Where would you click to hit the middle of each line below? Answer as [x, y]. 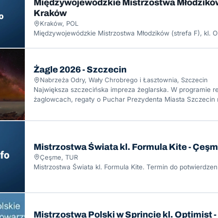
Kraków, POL [59, 24]
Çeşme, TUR [59, 157]
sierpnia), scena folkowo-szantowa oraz [96, 109]
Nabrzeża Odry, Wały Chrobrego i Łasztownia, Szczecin [124, 80]
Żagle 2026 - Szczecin [80, 70]
